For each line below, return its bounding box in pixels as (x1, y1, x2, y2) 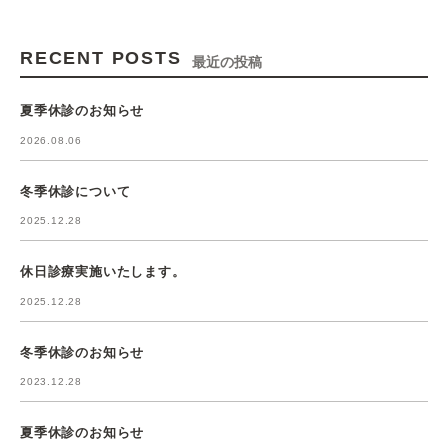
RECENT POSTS (20, 48, 182, 68)
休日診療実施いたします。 (20, 263, 186, 279)
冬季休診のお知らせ (20, 344, 145, 360)
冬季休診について (20, 183, 131, 199)
